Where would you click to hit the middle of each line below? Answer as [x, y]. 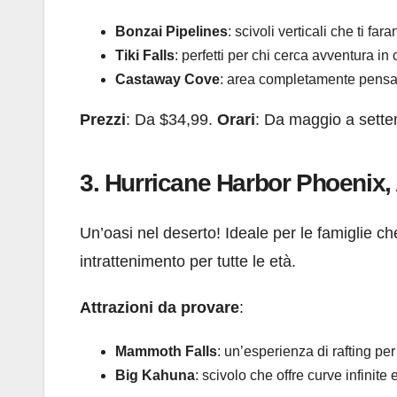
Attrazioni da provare [160, 308]
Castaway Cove [167, 80]
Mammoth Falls [166, 352]
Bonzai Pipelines [171, 32]
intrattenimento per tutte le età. [188, 262]
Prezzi [103, 120]
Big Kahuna [155, 376]
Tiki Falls [145, 56]
